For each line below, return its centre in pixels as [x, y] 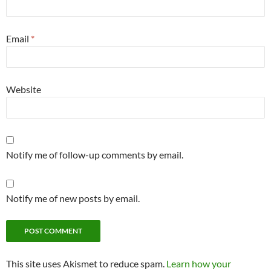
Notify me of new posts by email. [73, 198]
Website [24, 90]
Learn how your [199, 264]
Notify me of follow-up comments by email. [95, 155]
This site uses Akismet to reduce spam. [86, 264]
